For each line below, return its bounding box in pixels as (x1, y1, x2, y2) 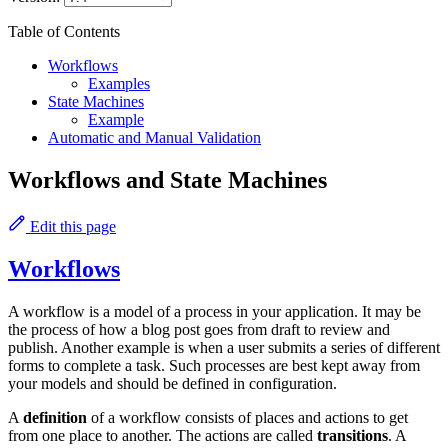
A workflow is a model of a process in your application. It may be (8, 302, 421, 320)
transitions (317, 426, 388, 444)
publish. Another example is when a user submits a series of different (8, 338, 440, 356)
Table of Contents (8, 23, 120, 41)
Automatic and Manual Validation (48, 129, 261, 147)
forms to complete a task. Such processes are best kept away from (8, 356, 420, 374)
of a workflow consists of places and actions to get (87, 408, 408, 426)
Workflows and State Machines (8, 167, 327, 194)
